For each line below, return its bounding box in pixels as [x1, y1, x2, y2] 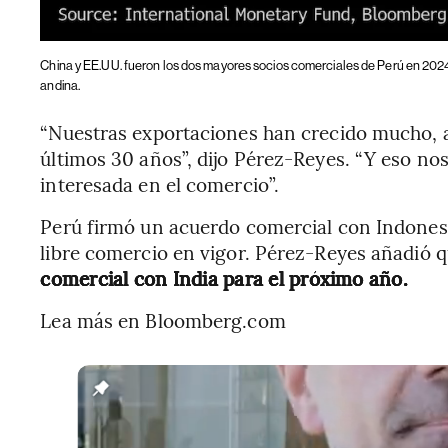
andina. [40, 78, 81, 94]
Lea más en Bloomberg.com [40, 307, 286, 334]
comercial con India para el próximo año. [40, 265, 408, 292]
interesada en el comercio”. [40, 171, 280, 198]
